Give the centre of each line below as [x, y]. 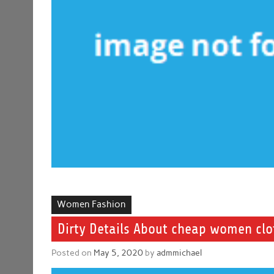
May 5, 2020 [119, 253]
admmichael [180, 253]
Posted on [73, 253]
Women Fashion [92, 205]
